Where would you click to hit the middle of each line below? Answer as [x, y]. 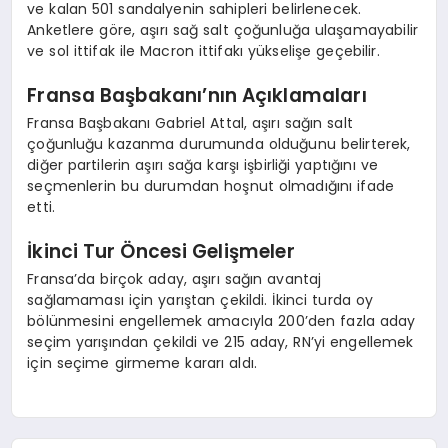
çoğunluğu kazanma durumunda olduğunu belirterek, [219, 143]
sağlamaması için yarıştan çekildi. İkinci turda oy [200, 299]
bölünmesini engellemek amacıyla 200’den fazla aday [221, 320]
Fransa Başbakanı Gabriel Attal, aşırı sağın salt [190, 122]
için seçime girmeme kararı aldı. [142, 362]
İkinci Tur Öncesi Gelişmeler [161, 252]
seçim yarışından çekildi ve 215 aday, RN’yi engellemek [220, 341]
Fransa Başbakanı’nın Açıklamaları [197, 96]
